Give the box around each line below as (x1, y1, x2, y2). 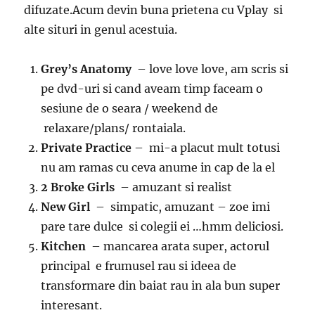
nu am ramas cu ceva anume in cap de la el (41, 160, 276, 174)
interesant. (41, 297, 103, 312)
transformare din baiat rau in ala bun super (41, 278, 281, 292)
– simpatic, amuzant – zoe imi (90, 199, 271, 214)
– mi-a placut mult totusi (131, 140, 281, 155)
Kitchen (41, 238, 86, 253)
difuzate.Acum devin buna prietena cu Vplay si (24, 2, 283, 17)
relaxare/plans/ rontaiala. (41, 120, 186, 135)
